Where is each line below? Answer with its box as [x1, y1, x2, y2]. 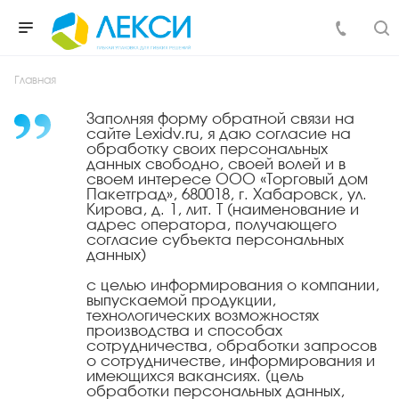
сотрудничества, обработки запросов [86, 339, 377, 354]
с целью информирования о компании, [86, 279, 379, 294]
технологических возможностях [86, 309, 319, 324]
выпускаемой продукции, [86, 294, 276, 309]
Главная [14, 76, 56, 86]
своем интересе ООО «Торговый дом [86, 173, 368, 188]
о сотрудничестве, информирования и [86, 354, 375, 370]
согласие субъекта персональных [86, 233, 344, 248]
